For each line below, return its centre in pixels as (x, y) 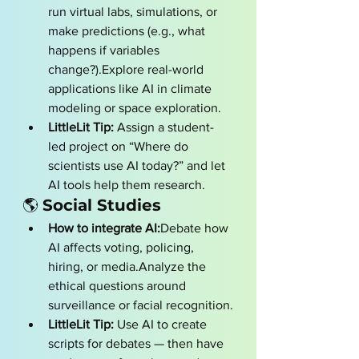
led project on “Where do (120, 146)
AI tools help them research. (127, 185)
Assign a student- (164, 127)
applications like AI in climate (131, 89)
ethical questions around (119, 286)
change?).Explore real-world (127, 69)
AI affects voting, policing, (123, 247)
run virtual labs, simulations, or (134, 12)
